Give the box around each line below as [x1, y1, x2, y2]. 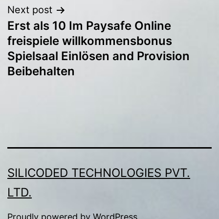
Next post [7, 4, 52, 16]
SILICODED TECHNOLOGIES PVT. [7, 166, 190, 180]
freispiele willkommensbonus [7, 34, 172, 48]
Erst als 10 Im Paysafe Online [7, 19, 171, 33]
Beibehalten [7, 64, 75, 79]
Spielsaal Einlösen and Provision [7, 49, 190, 64]
